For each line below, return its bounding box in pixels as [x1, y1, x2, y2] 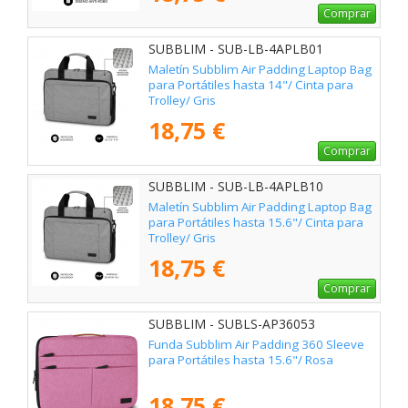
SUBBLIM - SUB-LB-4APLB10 [148, 177, 323, 195]
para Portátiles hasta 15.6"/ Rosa [148, 352, 333, 369]
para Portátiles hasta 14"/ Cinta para [148, 76, 353, 93]
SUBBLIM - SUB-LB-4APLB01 [148, 39, 323, 57]
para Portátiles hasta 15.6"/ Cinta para [148, 214, 363, 231]
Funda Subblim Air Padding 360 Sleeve [148, 336, 364, 353]
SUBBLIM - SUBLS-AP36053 [148, 314, 315, 332]
